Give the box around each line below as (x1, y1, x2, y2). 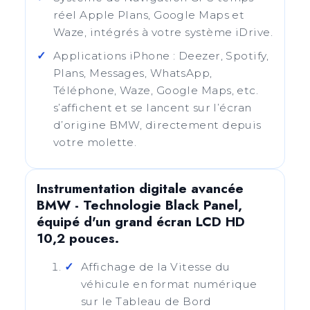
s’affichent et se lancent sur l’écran (53, 101, 252, 114)
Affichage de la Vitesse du (81, 260, 230, 273)
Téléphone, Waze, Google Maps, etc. (53, 84, 259, 97)
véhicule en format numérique (81, 277, 257, 291)
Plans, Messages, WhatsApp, (53, 66, 212, 80)
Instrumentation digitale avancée (37, 179, 244, 198)
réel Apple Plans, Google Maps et (53, 8, 245, 21)
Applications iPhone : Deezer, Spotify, (53, 49, 269, 62)
